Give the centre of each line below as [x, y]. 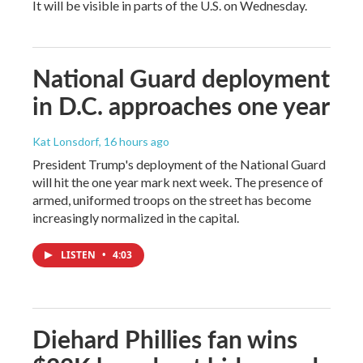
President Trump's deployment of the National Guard [179, 164]
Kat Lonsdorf [66, 141]
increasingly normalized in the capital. [136, 217]
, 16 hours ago [134, 141]
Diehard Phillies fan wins [165, 338]
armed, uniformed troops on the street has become [172, 199]
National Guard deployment [181, 77]
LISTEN [79, 254]
